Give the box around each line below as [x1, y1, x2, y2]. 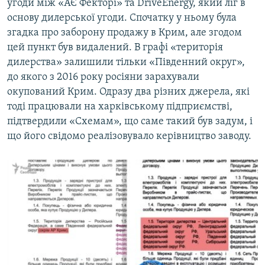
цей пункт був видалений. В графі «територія [7, 42, 223, 54]
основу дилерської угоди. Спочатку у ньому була [7, 12, 237, 24]
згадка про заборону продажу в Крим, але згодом [7, 27, 242, 39]
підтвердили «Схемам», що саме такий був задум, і [7, 116, 253, 128]
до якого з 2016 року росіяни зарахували [7, 72, 199, 83]
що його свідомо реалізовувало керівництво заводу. [7, 131, 251, 143]
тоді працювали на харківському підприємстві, [7, 101, 232, 113]
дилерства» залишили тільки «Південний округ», [7, 57, 245, 69]
